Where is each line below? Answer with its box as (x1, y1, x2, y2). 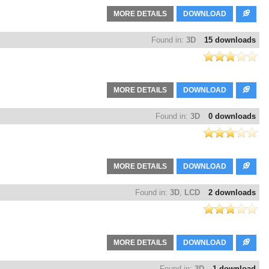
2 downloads (208, 188, 256, 198)
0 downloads (208, 112, 256, 121)
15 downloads (204, 35, 256, 45)
